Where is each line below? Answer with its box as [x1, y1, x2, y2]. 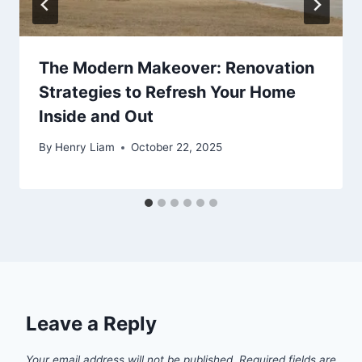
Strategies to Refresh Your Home [39, 82, 296, 102]
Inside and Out [39, 106, 154, 126]
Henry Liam [55, 141, 116, 154]
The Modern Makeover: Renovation [39, 57, 314, 78]
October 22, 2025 [131, 141, 223, 154]
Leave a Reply [26, 312, 157, 336]
